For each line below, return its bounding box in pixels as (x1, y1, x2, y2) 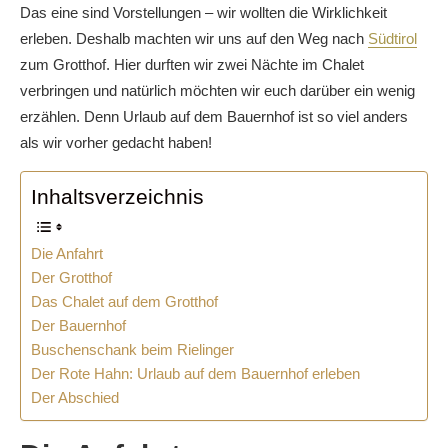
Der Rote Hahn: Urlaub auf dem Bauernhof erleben (31, 365, 360, 382)
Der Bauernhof (31, 317, 126, 334)
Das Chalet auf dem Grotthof (31, 293, 218, 310)
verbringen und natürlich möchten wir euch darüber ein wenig (20, 82, 415, 99)
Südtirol (368, 30, 417, 47)
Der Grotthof (31, 269, 116, 286)
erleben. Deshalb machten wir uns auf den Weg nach (20, 30, 368, 47)
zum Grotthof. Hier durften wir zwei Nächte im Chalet (20, 56, 364, 73)
